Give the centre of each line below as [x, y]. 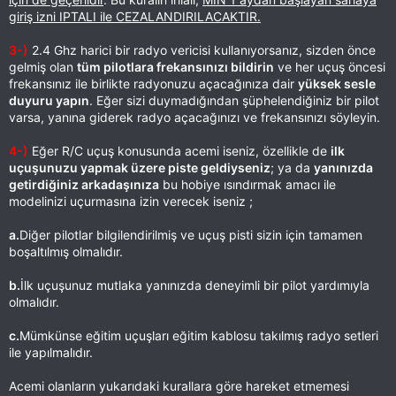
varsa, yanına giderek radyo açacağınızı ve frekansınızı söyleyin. [194, 117]
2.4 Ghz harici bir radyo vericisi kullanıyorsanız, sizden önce [202, 50]
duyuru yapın [49, 100]
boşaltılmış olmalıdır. [66, 251]
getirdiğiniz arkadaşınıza [84, 184]
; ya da [292, 168]
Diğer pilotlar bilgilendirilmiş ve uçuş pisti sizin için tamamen [191, 235]
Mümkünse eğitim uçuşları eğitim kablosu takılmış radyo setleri [199, 335]
